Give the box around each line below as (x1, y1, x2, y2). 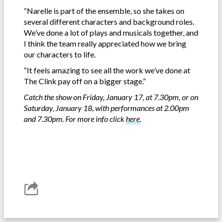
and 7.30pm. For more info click (24, 113, 126, 123)
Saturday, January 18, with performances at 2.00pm (24, 103, 189, 112)
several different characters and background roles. (24, 16, 194, 26)
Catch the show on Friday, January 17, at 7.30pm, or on (24, 92, 198, 102)
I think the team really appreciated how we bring (24, 38, 186, 48)
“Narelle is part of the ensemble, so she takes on (24, 5, 184, 15)
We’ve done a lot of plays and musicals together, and (24, 27, 198, 37)
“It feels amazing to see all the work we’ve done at (24, 65, 190, 75)
